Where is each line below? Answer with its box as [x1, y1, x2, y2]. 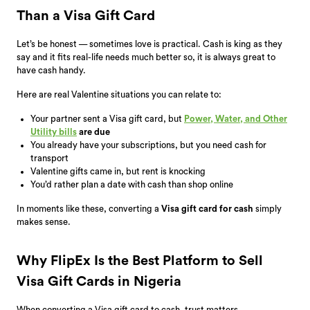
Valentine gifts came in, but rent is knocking [30, 166, 206, 176]
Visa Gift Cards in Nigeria [17, 274, 181, 289]
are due [77, 127, 110, 136]
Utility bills [30, 127, 77, 136]
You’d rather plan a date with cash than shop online [30, 179, 233, 189]
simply [253, 203, 282, 213]
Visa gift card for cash [161, 203, 253, 213]
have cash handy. [17, 65, 86, 75]
